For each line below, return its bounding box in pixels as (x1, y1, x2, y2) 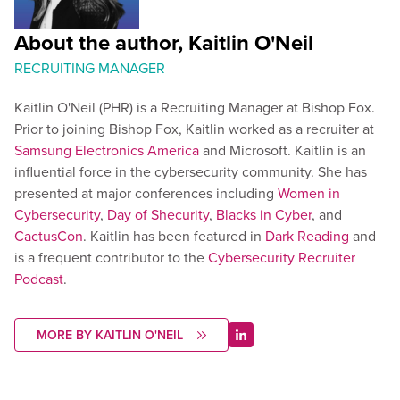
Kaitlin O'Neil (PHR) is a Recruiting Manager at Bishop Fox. (14, 97, 375, 117)
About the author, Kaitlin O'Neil (14, 27, 313, 58)
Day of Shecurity (107, 204, 209, 224)
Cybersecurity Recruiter (208, 247, 355, 267)
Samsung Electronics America (14, 140, 199, 160)
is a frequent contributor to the (14, 247, 208, 267)
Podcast (14, 269, 63, 288)
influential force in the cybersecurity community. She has (14, 162, 367, 181)
